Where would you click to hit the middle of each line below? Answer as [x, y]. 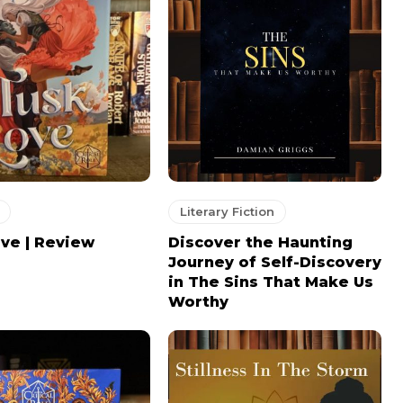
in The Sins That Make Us [270, 282]
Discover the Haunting [260, 243]
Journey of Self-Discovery [274, 263]
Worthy [198, 302]
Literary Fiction [227, 212]
